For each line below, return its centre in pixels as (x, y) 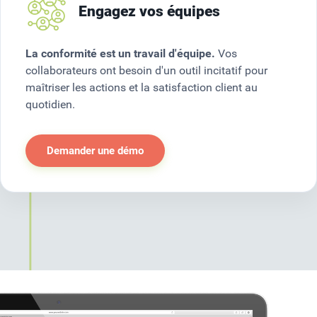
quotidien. (50, 104)
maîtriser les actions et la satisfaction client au (142, 87)
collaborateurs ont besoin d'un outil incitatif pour (146, 70)
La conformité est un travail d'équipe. (120, 53)
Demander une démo (95, 150)
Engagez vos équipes (149, 12)
